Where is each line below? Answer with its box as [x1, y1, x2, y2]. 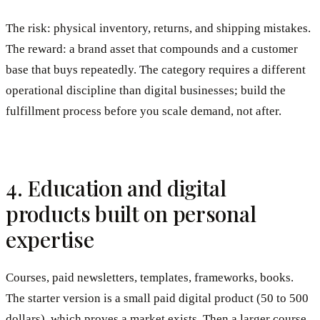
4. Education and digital [6, 173, 226, 202]
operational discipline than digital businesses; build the [6, 83, 286, 97]
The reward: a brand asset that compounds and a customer [6, 41, 298, 56]
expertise [6, 224, 94, 254]
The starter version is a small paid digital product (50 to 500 [6, 291, 309, 306]
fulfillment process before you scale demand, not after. [6, 104, 281, 118]
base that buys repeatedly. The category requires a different [6, 62, 306, 76]
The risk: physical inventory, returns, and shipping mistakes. [6, 21, 311, 35]
